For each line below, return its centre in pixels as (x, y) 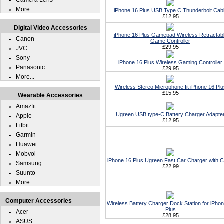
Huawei (26, 144)
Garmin (26, 135)
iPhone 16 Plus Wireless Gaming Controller (170, 62)
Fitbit (22, 125)
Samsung (29, 163)
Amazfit (26, 106)
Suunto (26, 173)
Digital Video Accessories (50, 28)
